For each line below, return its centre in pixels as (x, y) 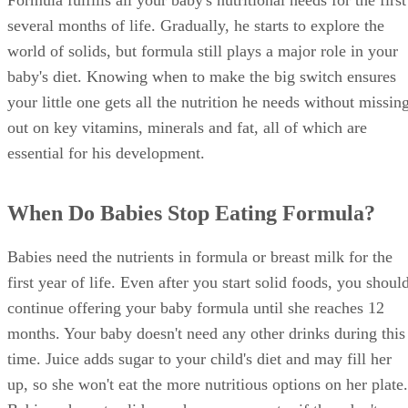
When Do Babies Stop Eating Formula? (191, 214)
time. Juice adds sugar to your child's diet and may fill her (199, 359)
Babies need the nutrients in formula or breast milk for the (200, 257)
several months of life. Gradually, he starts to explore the (196, 26)
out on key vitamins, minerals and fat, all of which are (187, 128)
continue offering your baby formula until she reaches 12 (196, 308)
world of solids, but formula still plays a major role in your (203, 51)
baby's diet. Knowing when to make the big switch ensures (202, 77)
